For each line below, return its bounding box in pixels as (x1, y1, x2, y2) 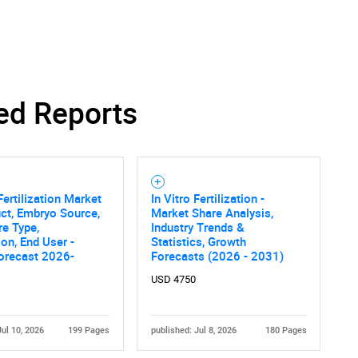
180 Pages (265, 324, 307, 336)
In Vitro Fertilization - (150, 189, 265, 206)
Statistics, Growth (150, 233, 246, 249)
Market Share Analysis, (150, 204, 273, 221)
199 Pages (67, 324, 109, 336)
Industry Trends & (150, 218, 245, 235)
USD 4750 (150, 272, 196, 285)
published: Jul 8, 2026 (150, 324, 237, 336)
